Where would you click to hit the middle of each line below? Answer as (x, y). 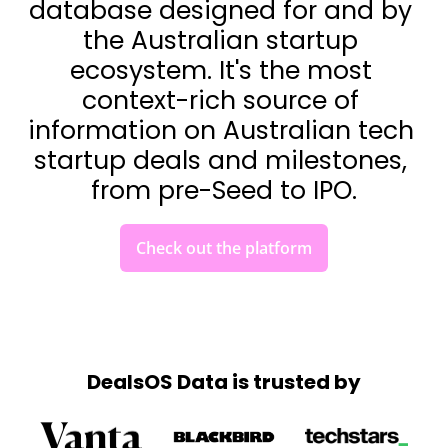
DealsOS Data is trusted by (224, 381)
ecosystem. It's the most (220, 70)
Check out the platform (224, 247)
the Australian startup (220, 40)
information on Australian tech (220, 130)
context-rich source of (220, 100)
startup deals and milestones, (220, 160)
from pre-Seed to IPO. (224, 190)
